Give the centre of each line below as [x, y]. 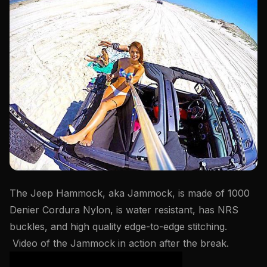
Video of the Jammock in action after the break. [119, 243]
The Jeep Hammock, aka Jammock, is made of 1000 [130, 193]
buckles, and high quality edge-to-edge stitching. [118, 226]
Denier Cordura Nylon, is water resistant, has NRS [124, 209]
